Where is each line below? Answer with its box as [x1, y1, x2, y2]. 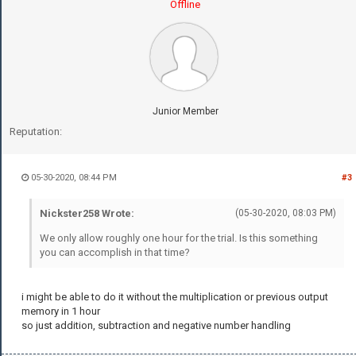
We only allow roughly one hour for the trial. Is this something [40, 231, 318, 244]
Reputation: [10, 125, 62, 137]
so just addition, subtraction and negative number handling [21, 319, 291, 331]
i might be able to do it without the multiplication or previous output [21, 290, 328, 303]
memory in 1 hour [21, 304, 100, 317]
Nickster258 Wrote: [40, 207, 134, 219]
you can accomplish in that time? [40, 246, 190, 258]
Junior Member [152, 105, 219, 117]
